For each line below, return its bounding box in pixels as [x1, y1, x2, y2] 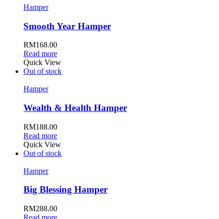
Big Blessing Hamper [23, 184, 108, 195]
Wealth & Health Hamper [23, 102, 127, 113]
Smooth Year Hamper [23, 21, 111, 31]
